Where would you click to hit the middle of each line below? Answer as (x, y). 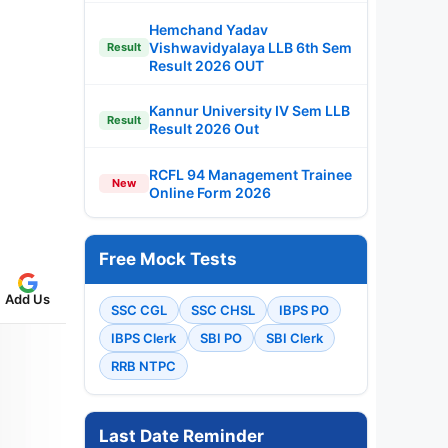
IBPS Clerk (143, 337)
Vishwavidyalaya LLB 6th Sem (250, 47)
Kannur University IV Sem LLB (249, 110)
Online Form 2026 (210, 192)
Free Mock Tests (168, 258)
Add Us (27, 298)
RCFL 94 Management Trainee (250, 174)
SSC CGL (139, 309)
